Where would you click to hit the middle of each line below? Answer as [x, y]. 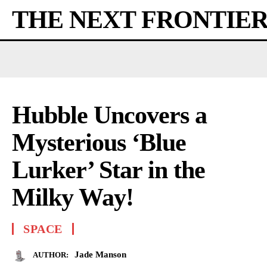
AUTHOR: [51, 254]
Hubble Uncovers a [109, 115]
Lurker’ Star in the [108, 170]
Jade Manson [100, 254]
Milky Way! [73, 197]
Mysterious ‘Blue [99, 142]
